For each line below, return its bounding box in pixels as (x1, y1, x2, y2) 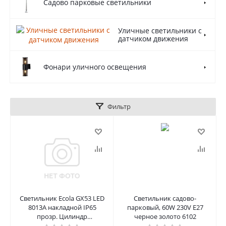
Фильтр (107, 102, 131, 111)
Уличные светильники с (118, 26, 202, 35)
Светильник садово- (134, 194, 196, 203)
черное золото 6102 (134, 212, 196, 221)
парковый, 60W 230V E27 (127, 203, 203, 212)
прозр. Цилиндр (37, 212, 87, 221)
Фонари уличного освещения (43, 62, 146, 72)
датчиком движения (118, 34, 189, 43)
